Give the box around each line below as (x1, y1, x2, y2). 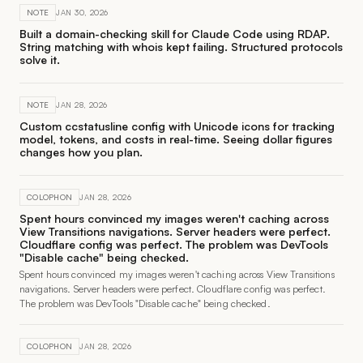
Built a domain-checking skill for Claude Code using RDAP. (19, 27, 330, 41)
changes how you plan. (19, 145, 143, 159)
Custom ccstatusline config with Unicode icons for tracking (19, 119, 335, 133)
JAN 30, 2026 (56, 7, 109, 17)
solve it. (19, 53, 60, 66)
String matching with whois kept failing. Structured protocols (19, 40, 343, 53)
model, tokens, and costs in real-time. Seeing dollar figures (19, 132, 332, 146)
